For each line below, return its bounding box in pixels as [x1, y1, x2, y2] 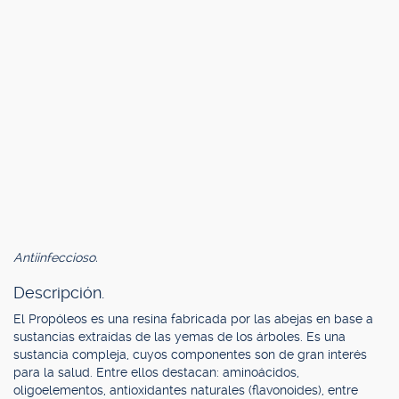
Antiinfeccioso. [13, 250, 98, 265]
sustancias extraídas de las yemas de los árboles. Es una [13, 330, 346, 344]
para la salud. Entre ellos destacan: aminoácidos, [13, 365, 299, 379]
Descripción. [13, 283, 104, 302]
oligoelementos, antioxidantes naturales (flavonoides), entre [13, 383, 358, 397]
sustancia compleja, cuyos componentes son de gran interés [13, 347, 367, 362]
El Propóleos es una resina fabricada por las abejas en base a [13, 312, 373, 326]
